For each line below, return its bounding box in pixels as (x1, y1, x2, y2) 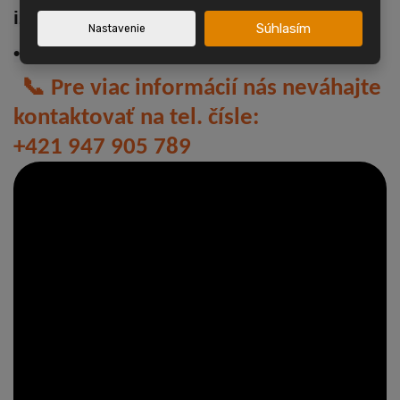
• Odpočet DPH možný (13, 43, 212, 65)
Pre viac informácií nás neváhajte (46, 77, 381, 102)
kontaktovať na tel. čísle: (13, 106, 259, 131)
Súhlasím (255, 21, 311, 37)
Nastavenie (87, 21, 146, 35)
